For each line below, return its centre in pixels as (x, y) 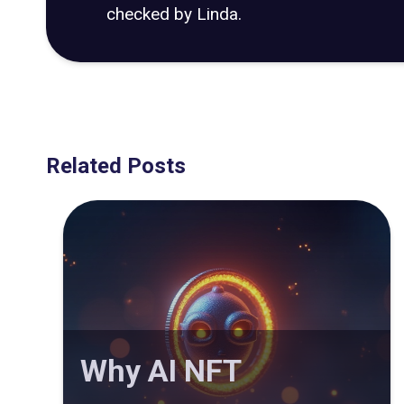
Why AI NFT (161, 371)
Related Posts (116, 166)
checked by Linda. (174, 14)
